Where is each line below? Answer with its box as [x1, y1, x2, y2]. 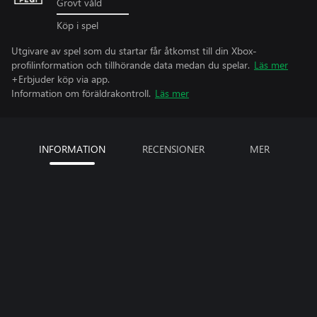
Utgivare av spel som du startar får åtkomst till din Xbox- [11, 43, 257, 57]
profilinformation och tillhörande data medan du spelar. [11, 57, 250, 71]
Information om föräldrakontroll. [11, 86, 151, 100]
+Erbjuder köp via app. [11, 71, 110, 86]
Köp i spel [57, 18, 98, 32]
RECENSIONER [142, 142, 204, 156]
